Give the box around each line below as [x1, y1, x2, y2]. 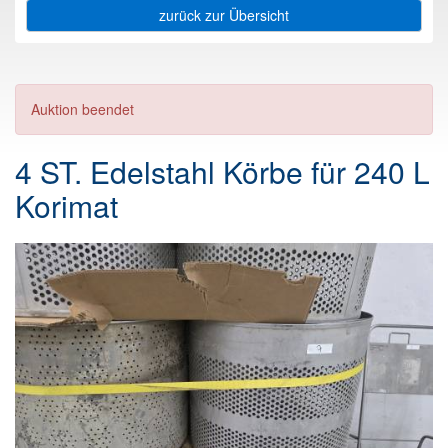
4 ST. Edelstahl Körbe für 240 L [15, 150, 430, 194]
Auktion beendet [31, 99, 134, 119]
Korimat [15, 184, 118, 228]
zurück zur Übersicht [159, 5, 289, 25]
